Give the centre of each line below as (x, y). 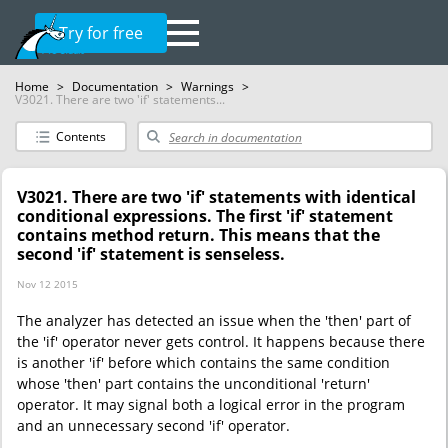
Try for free (101, 32)
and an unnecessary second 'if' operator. (153, 425)
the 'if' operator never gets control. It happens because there (221, 341)
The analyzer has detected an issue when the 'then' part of (214, 320)
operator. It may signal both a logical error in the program (211, 404)
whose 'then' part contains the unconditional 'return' (193, 383)
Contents (81, 136)
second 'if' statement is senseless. (151, 254)
